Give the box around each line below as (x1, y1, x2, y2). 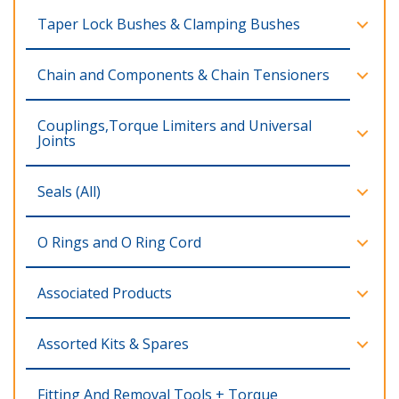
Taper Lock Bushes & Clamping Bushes (37, 14, 300, 34)
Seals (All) (37, 182, 101, 201)
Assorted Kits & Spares (37, 334, 189, 354)
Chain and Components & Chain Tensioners (37, 65, 330, 85)
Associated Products (37, 283, 172, 303)
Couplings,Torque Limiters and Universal (37, 116, 312, 135)
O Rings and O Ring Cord (37, 232, 201, 252)
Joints (37, 131, 76, 151)
